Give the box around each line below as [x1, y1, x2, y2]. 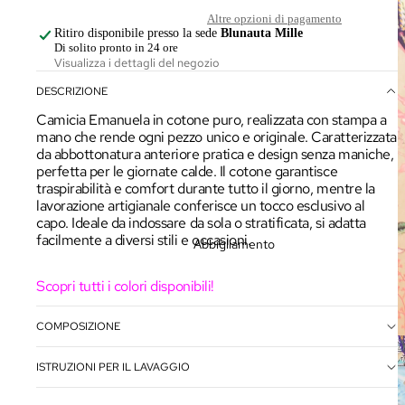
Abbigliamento [193, 235, 275, 252]
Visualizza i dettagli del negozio [54, 55, 220, 71]
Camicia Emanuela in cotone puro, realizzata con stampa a [36, 110, 387, 130]
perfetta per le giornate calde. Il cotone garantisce [36, 162, 338, 182]
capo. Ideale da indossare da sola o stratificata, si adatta [36, 213, 366, 233]
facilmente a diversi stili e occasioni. [36, 231, 251, 250]
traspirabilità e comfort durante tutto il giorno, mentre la [36, 179, 375, 199]
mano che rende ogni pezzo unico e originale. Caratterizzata [36, 127, 397, 147]
